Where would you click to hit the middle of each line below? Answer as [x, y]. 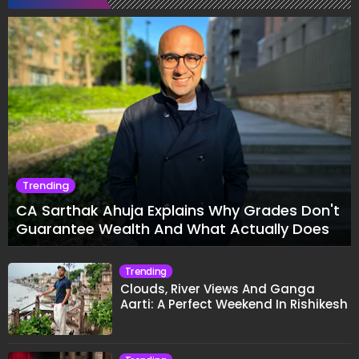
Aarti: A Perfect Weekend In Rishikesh [234, 304]
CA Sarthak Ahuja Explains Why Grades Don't [178, 210]
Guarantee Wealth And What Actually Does [173, 229]
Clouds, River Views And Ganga [218, 289]
